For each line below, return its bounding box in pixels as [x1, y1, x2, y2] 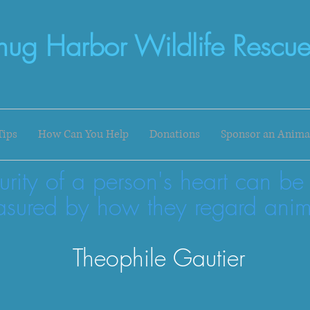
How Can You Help [37, 127, 129, 142]
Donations [149, 127, 200, 142]
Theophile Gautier [72, 241, 245, 273]
